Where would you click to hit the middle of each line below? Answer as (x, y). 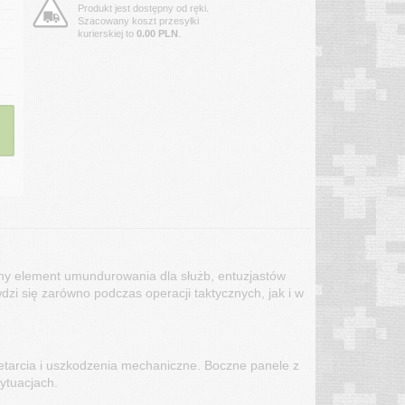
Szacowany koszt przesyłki (138, 21)
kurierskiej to (107, 34)
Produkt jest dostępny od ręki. (143, 9)
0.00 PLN (157, 34)
